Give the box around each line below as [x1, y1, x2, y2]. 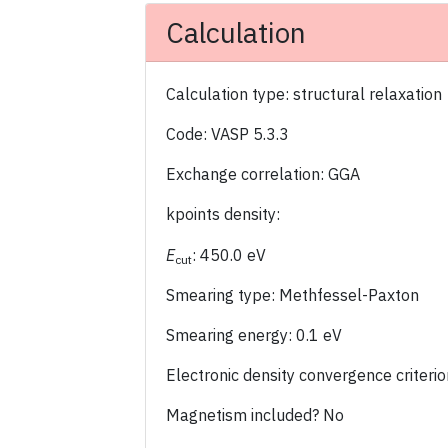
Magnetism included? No [166, 405, 344, 425]
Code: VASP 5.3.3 [166, 124, 289, 144]
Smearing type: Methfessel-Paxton [166, 285, 419, 305]
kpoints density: [166, 204, 280, 224]
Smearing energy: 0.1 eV [166, 325, 342, 345]
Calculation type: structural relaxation [166, 84, 442, 104]
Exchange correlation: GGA [166, 164, 360, 184]
